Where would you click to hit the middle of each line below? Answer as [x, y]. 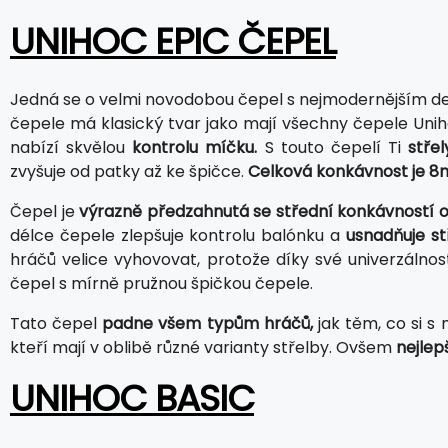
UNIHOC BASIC [132, 398]
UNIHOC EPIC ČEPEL [173, 41]
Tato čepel [56, 323]
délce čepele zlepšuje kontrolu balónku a [178, 235]
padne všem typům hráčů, [207, 323]
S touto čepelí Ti [332, 147]
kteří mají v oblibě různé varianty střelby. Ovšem [203, 347]
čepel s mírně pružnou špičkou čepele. [161, 283]
